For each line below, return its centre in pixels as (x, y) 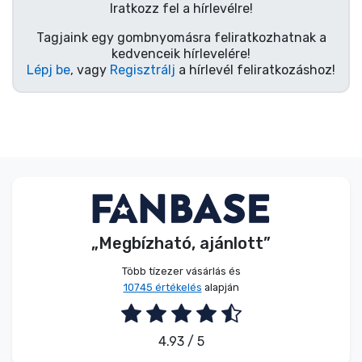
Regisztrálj (143, 70)
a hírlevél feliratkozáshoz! (255, 70)
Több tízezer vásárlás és (181, 271)
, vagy (90, 70)
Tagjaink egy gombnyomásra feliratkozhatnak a (181, 38)
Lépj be (48, 70)
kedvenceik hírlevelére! (181, 54)
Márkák (61, 103)
